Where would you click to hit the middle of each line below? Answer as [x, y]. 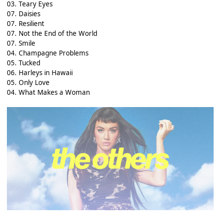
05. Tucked [23, 63]
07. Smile [21, 43]
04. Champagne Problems [47, 53]
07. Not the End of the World [52, 33]
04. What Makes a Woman [48, 92]
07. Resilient [25, 23]
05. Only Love [28, 82]
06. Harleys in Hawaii [40, 72]
